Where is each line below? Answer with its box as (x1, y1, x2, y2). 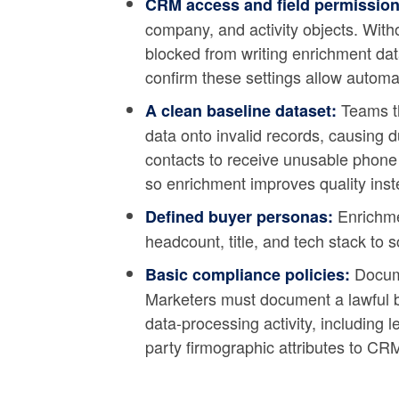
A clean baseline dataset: (144, 99, 337, 122)
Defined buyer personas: (144, 205, 333, 228)
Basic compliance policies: (144, 263, 350, 286)
